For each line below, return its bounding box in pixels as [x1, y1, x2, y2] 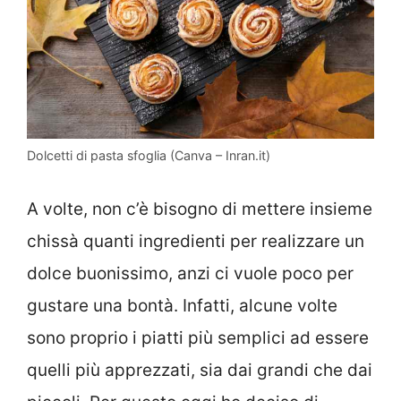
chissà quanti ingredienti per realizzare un [27, 230, 364, 252]
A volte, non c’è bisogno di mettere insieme [27, 198, 372, 219]
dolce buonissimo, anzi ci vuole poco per [27, 262, 354, 284]
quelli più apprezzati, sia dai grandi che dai [27, 359, 372, 380]
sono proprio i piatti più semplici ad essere [27, 327, 369, 348]
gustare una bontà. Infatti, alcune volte [27, 294, 337, 316]
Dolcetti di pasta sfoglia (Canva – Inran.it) [27, 148, 270, 164]
